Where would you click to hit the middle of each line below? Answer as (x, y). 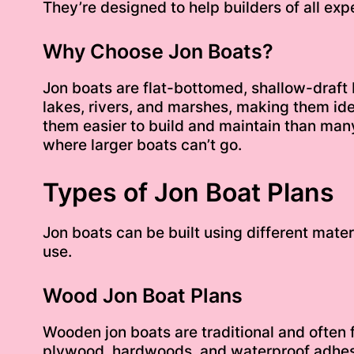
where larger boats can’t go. (142, 145)
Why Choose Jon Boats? (158, 52)
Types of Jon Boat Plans (188, 192)
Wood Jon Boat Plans (142, 296)
